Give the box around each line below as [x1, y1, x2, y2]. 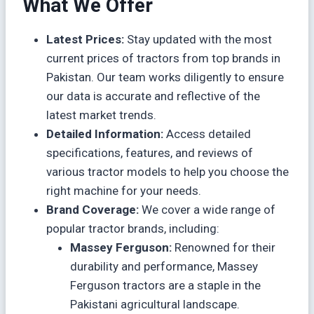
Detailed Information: [46, 127, 166, 141]
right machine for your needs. [46, 184, 201, 198]
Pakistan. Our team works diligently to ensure [46, 70, 284, 84]
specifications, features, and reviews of [46, 146, 253, 160]
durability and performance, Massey [70, 259, 258, 273]
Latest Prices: [46, 32, 127, 46]
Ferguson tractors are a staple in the [70, 278, 261, 292]
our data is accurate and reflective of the [46, 89, 260, 103]
